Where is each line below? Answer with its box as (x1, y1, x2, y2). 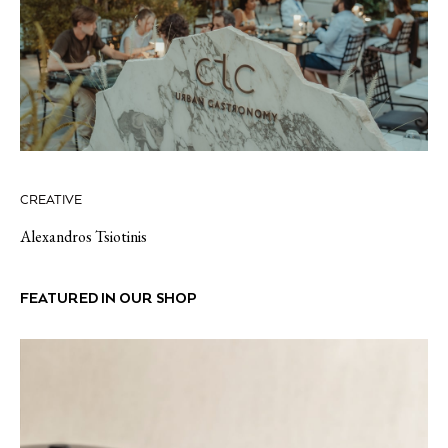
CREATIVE (20, 192, 82, 208)
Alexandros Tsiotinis (20, 225, 147, 247)
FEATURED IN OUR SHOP (20, 288, 197, 307)
